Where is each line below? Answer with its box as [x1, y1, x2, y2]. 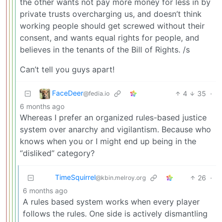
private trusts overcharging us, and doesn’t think [20, 8, 202, 19]
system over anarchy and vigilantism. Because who [20, 124, 211, 134]
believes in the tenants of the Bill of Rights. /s [20, 44, 190, 55]
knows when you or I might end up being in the [20, 136, 196, 146]
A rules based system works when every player [23, 196, 200, 207]
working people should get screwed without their [20, 20, 205, 31]
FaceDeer [52, 89, 83, 98]
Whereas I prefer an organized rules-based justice [20, 112, 207, 122]
